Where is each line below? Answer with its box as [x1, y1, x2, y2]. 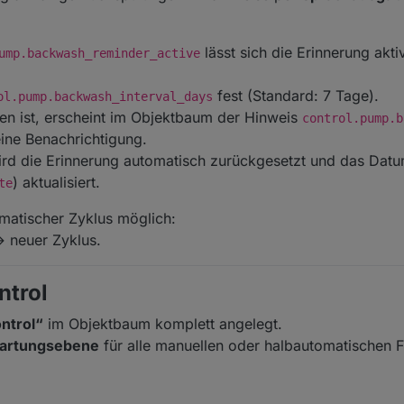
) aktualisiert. [13, 173, 100, 192]
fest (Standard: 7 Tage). [213, 87, 379, 106]
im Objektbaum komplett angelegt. [43, 315, 282, 334]
